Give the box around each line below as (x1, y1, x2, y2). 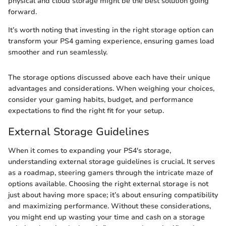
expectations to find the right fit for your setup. (8, 105, 164, 116)
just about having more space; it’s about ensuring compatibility (8, 190, 218, 200)
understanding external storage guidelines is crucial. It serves (8, 157, 215, 167)
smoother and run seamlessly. (8, 47, 107, 57)
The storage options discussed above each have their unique (8, 72, 210, 82)
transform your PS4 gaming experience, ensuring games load (8, 36, 214, 46)
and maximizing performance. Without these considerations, (8, 201, 211, 211)
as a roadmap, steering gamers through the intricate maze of (8, 168, 213, 178)
